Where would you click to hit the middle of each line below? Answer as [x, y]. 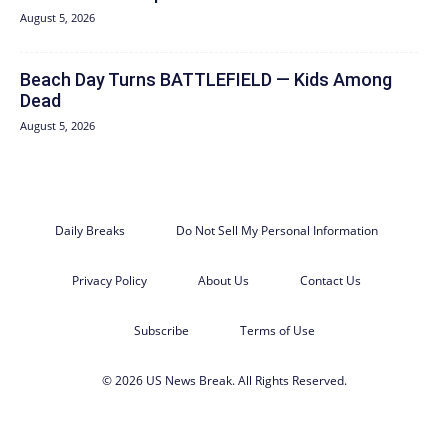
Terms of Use [277, 330]
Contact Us [330, 280]
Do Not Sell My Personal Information [276, 230]
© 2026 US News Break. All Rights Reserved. [224, 380]
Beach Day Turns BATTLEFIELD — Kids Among [206, 79]
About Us [223, 280]
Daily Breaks [89, 230]
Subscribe [161, 330]
